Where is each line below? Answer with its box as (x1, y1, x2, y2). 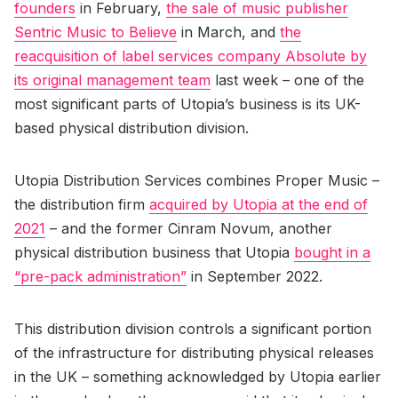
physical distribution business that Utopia (14, 243, 294, 261)
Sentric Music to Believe (14, 22, 177, 41)
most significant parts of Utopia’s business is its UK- (14, 94, 361, 113)
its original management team (14, 70, 211, 89)
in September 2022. (187, 267, 322, 285)
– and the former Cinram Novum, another (45, 219, 332, 237)
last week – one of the (211, 70, 364, 89)
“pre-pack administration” (14, 267, 187, 285)
